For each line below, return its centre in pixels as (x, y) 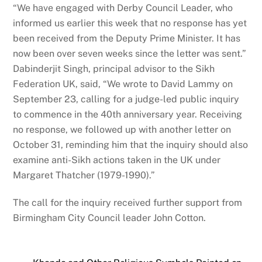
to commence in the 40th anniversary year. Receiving (128, 115)
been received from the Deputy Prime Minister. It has (127, 39)
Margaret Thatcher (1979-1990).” (84, 175)
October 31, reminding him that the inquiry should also (131, 145)
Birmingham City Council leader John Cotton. (110, 218)
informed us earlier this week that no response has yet (130, 23)
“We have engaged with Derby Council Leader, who (123, 8)
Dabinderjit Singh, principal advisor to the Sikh (114, 69)
